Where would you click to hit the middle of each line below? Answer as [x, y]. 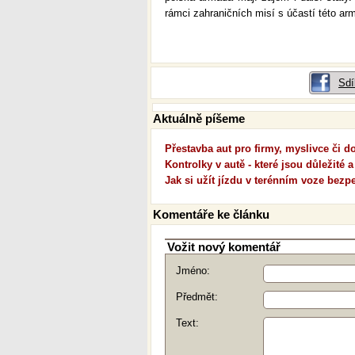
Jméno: [193, 271]
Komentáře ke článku [211, 214]
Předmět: [197, 297]
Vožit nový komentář [224, 247]
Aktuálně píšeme [199, 118]
